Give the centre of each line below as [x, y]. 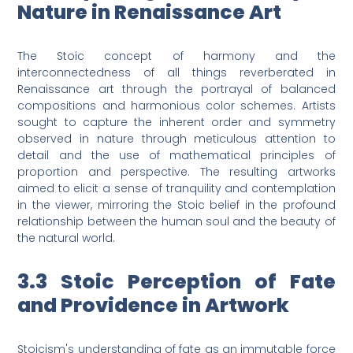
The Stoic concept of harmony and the [176, 56]
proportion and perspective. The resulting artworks [176, 172]
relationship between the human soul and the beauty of [176, 222]
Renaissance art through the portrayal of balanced [176, 89]
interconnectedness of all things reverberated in [176, 73]
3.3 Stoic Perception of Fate [176, 282]
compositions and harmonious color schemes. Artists [176, 106]
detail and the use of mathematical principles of [176, 156]
